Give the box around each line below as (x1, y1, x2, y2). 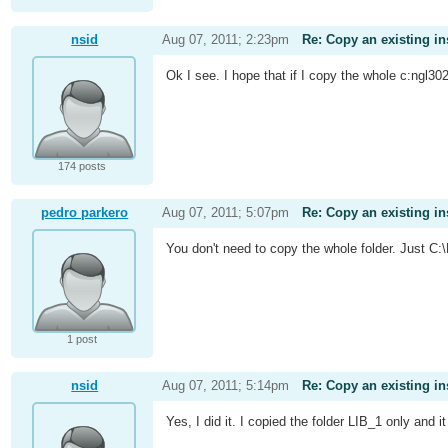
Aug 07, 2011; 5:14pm (161, 378, 289, 394)
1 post (66, 333, 97, 346)
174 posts (57, 160, 106, 173)
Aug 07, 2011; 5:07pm (161, 205, 289, 221)
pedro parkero (41, 205, 129, 221)
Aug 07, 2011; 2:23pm (161, 32, 289, 48)
